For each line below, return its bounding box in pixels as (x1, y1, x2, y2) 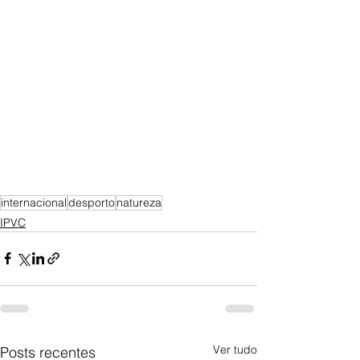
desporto (68, 194, 115, 210)
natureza (117, 194, 162, 210)
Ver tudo (213, 342, 257, 357)
